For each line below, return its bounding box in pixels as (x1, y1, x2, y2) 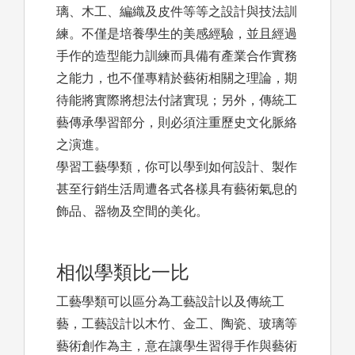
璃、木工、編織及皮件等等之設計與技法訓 (56, 5, 297, 19)
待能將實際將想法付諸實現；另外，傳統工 (56, 94, 297, 108)
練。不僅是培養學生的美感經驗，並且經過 (56, 27, 297, 41)
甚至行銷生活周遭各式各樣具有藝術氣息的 (56, 182, 297, 197)
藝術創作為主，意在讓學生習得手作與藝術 (56, 339, 297, 353)
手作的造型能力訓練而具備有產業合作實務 (56, 49, 297, 63)
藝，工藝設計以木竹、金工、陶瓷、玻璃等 (56, 317, 297, 331)
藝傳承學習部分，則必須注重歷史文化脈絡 (56, 116, 297, 130)
